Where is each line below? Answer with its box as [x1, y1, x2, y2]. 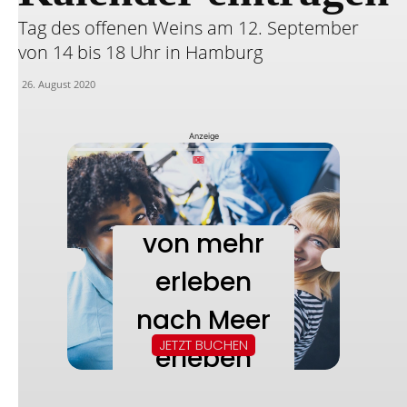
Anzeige [188, 131, 219, 141]
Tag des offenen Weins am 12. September [18, 15, 359, 40]
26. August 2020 [22, 77, 95, 91]
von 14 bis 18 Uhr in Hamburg [18, 40, 263, 65]
